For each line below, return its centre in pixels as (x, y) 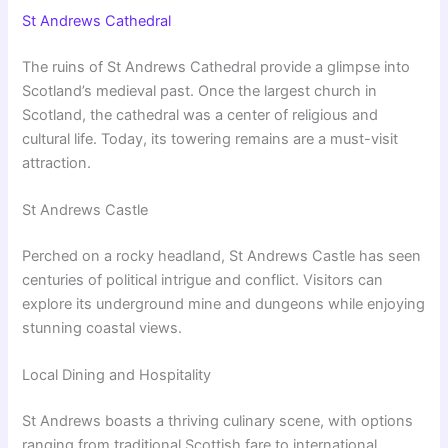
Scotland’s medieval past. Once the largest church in (200, 90)
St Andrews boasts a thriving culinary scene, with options (218, 420)
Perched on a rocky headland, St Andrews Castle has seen (222, 255)
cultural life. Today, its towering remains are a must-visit (210, 138)
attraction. (57, 162)
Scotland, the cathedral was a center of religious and (200, 114)
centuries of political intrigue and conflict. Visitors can (203, 279)
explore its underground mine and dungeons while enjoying (224, 303)
